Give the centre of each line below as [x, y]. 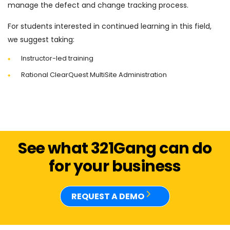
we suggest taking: [41, 40]
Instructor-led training [57, 58]
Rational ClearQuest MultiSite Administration [94, 75]
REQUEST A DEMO [109, 196]
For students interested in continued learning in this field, [110, 26]
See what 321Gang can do [115, 148]
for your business [115, 166]
